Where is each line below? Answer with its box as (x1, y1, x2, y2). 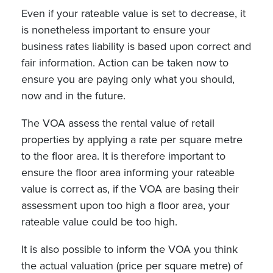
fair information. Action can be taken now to (21, 56, 229, 69)
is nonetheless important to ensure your (21, 23, 210, 37)
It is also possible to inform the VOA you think (21, 243, 238, 256)
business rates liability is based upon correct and (21, 40, 251, 53)
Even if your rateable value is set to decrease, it (21, 7, 246, 20)
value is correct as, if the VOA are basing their (21, 182, 239, 196)
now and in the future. (21, 89, 126, 102)
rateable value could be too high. (21, 215, 177, 229)
